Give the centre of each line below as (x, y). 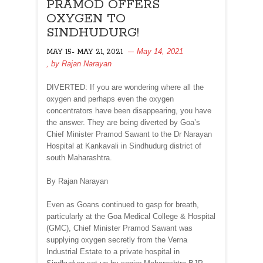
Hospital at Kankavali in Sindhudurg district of (124, 146)
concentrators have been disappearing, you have (129, 110)
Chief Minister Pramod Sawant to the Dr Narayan (129, 134)
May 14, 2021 (160, 51)
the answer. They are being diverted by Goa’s (123, 122)
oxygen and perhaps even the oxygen (110, 99)
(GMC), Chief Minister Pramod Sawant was (119, 228)
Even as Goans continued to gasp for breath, (123, 204)
